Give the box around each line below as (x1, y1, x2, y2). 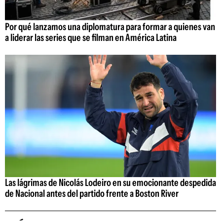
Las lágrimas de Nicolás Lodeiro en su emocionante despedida (5, 177, 216, 189)
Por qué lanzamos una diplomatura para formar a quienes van (5, 20, 215, 33)
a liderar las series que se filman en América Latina (5, 31, 177, 43)
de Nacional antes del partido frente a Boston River (5, 187, 179, 200)
